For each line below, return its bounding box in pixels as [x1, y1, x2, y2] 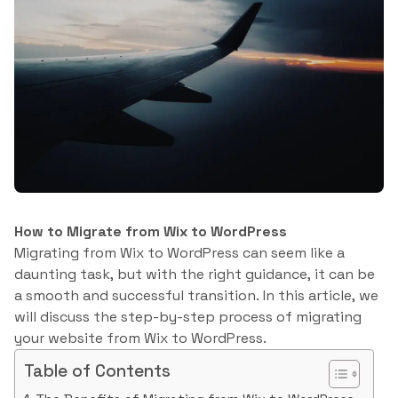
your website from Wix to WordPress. [14, 329, 267, 347]
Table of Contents [24, 360, 171, 382]
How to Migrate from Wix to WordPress [14, 222, 287, 241]
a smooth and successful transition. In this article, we [14, 286, 378, 305]
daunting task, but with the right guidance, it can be [14, 265, 375, 283]
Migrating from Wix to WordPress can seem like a [14, 243, 345, 262]
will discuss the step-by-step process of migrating [14, 307, 362, 326]
